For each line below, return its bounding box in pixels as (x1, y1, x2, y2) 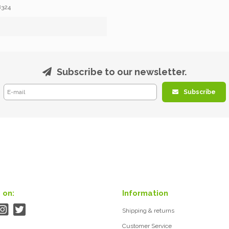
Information (122, 189, 168, 198)
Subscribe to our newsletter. (57, 66, 187, 77)
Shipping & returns (122, 207, 174, 214)
